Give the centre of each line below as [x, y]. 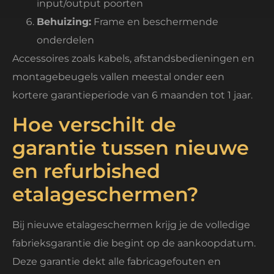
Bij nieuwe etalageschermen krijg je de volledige [131, 225]
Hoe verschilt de [94, 125]
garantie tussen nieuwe [131, 148]
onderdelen [65, 40]
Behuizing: [64, 21]
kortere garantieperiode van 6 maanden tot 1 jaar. [132, 95]
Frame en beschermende [155, 21]
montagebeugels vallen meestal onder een [118, 76]
